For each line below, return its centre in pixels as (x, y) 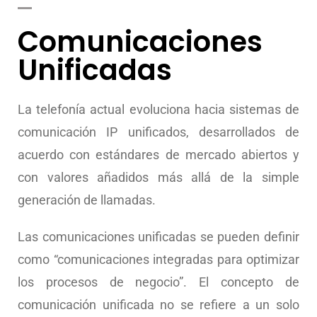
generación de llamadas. (87, 200)
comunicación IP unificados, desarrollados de (158, 132)
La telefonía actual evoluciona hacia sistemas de (158, 109)
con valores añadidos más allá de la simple (158, 177)
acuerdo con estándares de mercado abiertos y (158, 155)
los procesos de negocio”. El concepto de (158, 282)
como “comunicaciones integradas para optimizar (158, 259)
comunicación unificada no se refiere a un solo (158, 305)
